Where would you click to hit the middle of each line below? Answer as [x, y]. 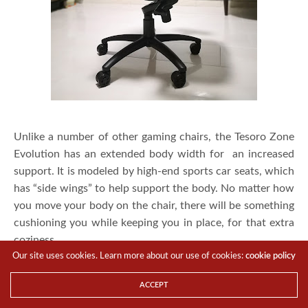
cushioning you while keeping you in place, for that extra [154, 222]
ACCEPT [154, 285]
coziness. [35, 240]
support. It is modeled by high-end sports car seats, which [154, 171]
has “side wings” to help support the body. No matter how [154, 188]
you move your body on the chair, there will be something [154, 205]
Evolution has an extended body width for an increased [154, 154]
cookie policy [271, 256]
